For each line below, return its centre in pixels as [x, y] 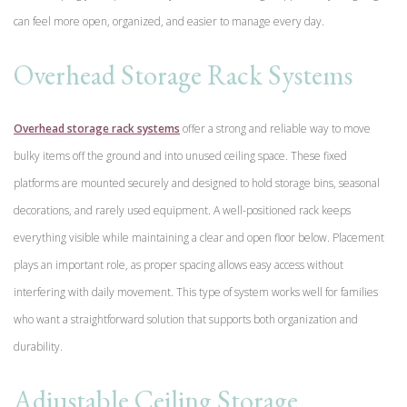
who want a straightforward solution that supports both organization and [186, 319]
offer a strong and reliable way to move [275, 128]
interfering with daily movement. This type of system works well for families [196, 292]
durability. [38, 346]
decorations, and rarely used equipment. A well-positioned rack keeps [182, 210]
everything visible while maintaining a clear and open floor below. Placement [199, 237]
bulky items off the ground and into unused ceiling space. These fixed [180, 155]
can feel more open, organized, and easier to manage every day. [169, 21]
